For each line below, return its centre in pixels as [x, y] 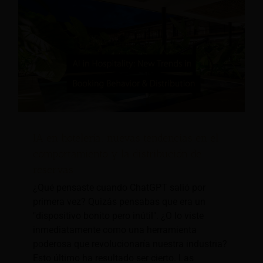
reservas [53, 170]
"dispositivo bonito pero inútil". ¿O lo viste [118, 216]
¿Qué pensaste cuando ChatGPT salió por [119, 188]
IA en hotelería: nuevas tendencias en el [126, 138]
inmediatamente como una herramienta [115, 230]
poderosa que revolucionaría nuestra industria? [130, 244]
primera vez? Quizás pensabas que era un [119, 202]
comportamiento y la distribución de [117, 154]
